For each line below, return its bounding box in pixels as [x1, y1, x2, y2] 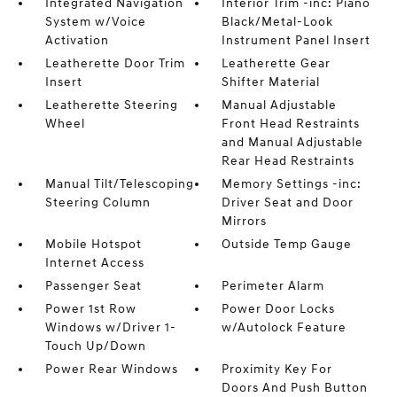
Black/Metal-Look [222, 14, 334, 29]
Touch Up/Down [44, 339, 146, 354]
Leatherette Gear [222, 56, 331, 71]
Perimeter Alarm [222, 278, 325, 293]
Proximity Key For [222, 362, 333, 377]
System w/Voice [44, 14, 146, 29]
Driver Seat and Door [222, 195, 354, 210]
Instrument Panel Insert [222, 33, 371, 48]
